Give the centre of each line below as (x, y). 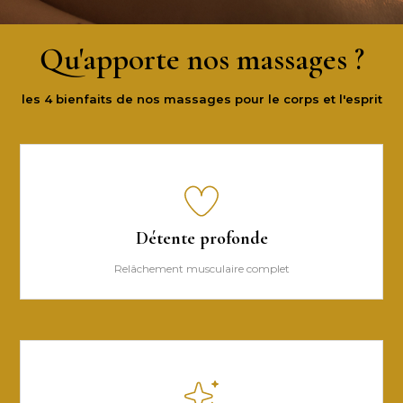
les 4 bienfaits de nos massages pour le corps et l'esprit (201, 99)
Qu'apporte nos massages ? (201, 60)
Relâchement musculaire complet (201, 268)
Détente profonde (201, 238)
